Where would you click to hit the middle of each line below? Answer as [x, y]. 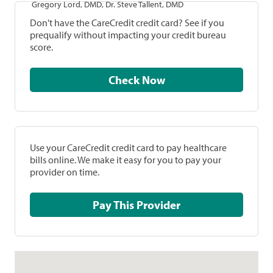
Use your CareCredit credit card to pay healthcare [128, 147]
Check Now [153, 80]
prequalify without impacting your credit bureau [128, 35]
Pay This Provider [158, 205]
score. [41, 47]
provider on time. [65, 172]
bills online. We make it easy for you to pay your [126, 160]
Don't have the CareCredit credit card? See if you [127, 23]
